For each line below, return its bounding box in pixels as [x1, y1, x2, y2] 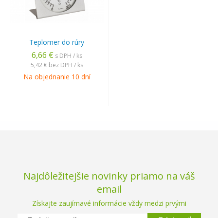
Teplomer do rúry [29, 37, 84, 47]
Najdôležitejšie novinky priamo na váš [23, 169, 195, 182]
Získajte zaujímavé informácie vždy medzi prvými [32, 199, 186, 208]
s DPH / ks [54, 52, 82, 60]
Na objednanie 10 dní [23, 72, 91, 81]
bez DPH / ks [48, 61, 83, 69]
